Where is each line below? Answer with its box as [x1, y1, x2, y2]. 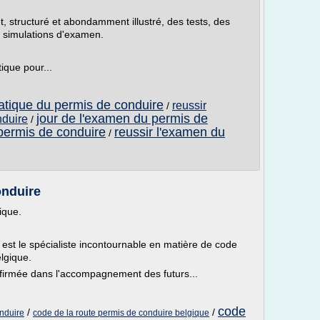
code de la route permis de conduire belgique [33, 308, 209, 318]
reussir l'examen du [114, 125, 225, 139]
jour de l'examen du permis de [36, 111, 208, 126]
